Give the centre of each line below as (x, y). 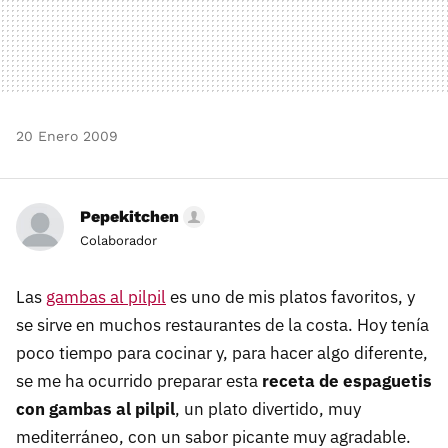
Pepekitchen (129, 217)
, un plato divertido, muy (268, 409)
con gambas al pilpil (95, 409)
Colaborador (118, 241)
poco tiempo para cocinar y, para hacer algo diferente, (222, 353)
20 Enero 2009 (67, 136)
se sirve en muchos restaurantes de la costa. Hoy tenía (222, 325)
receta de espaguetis (347, 381)
